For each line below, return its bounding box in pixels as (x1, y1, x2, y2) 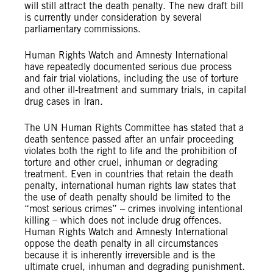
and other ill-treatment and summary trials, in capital (24, 84, 246, 96)
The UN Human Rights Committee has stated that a (24, 122, 244, 133)
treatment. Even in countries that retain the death (24, 168, 233, 180)
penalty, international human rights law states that (24, 180, 236, 191)
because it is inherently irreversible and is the (24, 249, 215, 261)
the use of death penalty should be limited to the (24, 191, 230, 203)
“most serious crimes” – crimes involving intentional (24, 203, 243, 214)
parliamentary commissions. (24, 23, 141, 35)
